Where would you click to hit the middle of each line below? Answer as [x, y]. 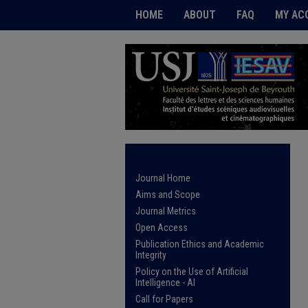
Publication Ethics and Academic [200, 244]
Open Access [162, 228]
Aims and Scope [168, 195]
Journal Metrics [166, 211]
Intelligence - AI [165, 283]
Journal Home [163, 178]
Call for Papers [164, 299]
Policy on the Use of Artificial [192, 272]
